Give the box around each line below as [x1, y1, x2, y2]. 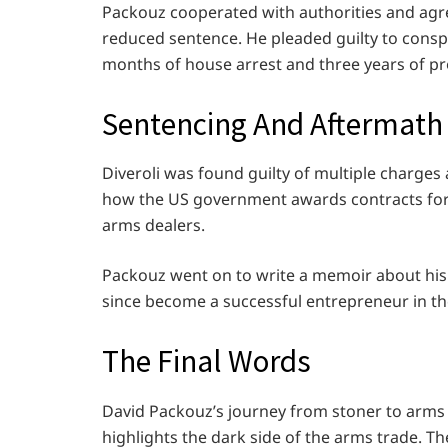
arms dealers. [102, 214, 205, 237]
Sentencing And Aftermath [102, 103, 443, 144]
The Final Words [102, 341, 317, 382]
